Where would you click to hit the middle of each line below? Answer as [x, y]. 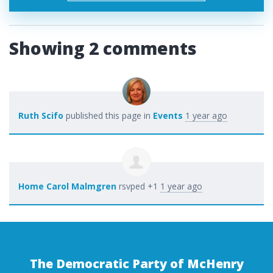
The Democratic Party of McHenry [136, 263]
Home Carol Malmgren [67, 186]
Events [168, 115]
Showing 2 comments [103, 48]
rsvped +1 [138, 186]
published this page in [108, 115]
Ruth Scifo [41, 115]
